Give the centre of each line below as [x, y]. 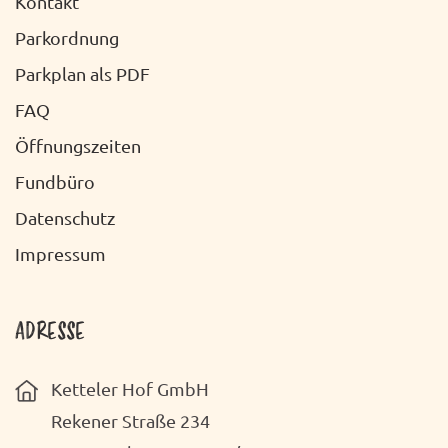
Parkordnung [67, 37]
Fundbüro [55, 181]
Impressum [60, 253]
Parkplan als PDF [82, 73]
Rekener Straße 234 [130, 421]
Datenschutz [65, 217]
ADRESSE [50, 334]
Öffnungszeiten [78, 145]
